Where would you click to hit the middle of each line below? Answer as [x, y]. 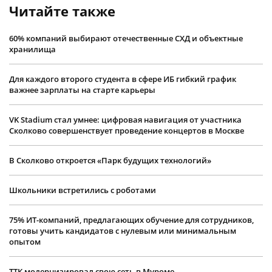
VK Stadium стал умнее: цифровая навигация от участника [125, 119]
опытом [25, 241]
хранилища [32, 49]
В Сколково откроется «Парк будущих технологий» [110, 160]
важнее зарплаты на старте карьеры [82, 90]
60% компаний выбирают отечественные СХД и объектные [126, 38]
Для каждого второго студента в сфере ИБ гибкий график [123, 79]
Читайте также [62, 11]
